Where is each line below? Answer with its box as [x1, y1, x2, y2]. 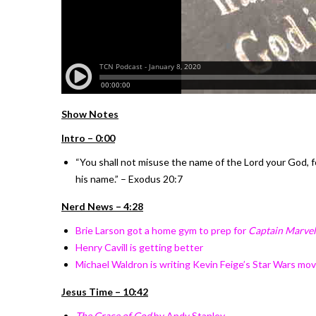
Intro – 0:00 [61, 131, 115, 144]
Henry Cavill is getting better [75, 241, 203, 253]
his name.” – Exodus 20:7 [75, 172, 183, 185]
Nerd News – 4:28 [61, 200, 143, 212]
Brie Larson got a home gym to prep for [75, 224, 248, 236]
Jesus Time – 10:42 [61, 285, 148, 298]
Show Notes [61, 107, 119, 120]
